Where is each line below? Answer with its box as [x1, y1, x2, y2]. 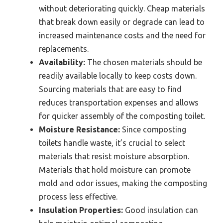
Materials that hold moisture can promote [39, 165, 191, 174]
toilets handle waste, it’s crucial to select [39, 138, 185, 147]
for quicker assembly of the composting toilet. [39, 111, 205, 120]
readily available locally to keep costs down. [39, 71, 197, 80]
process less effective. [39, 192, 117, 201]
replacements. [39, 44, 89, 53]
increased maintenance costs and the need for [39, 30, 206, 40]
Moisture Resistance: [39, 124, 120, 134]
